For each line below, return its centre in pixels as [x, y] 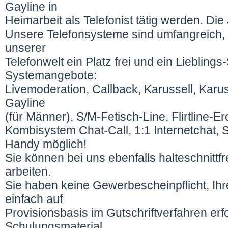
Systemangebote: [52, 75]
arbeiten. [30, 172]
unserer [25, 48]
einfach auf [35, 199]
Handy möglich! [46, 144]
